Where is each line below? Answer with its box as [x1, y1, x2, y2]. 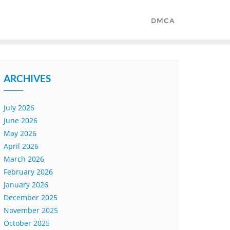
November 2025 [4, 205, 58, 215]
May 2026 [4, 128, 36, 138]
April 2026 [4, 141, 39, 151]
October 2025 [4, 218, 50, 228]
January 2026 [4, 180, 48, 189]
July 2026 [4, 103, 34, 112]
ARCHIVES [4, 72, 51, 84]
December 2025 [4, 193, 57, 202]
